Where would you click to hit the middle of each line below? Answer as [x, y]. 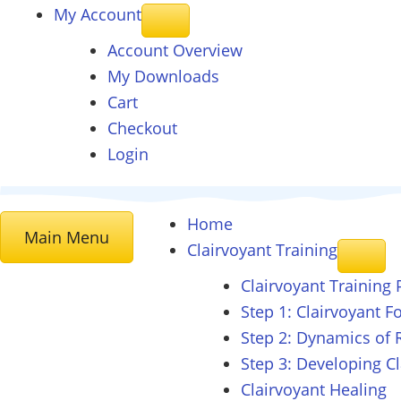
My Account [98, 14]
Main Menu [67, 237]
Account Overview [175, 50]
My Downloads [163, 76]
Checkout [142, 128]
